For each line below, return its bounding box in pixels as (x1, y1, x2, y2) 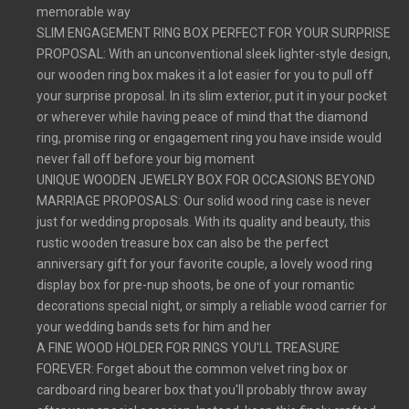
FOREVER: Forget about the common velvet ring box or (37, 361, 348, 376)
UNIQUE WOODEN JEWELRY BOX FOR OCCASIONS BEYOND (37, 172, 375, 187)
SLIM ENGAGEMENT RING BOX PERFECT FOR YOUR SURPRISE (37, 25, 391, 40)
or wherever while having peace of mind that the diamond (37, 109, 368, 124)
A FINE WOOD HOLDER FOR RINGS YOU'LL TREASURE (37, 340, 340, 355)
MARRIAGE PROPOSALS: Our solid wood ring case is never (37, 193, 371, 208)
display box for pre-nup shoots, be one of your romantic (37, 277, 354, 292)
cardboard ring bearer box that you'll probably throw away (37, 382, 367, 397)
